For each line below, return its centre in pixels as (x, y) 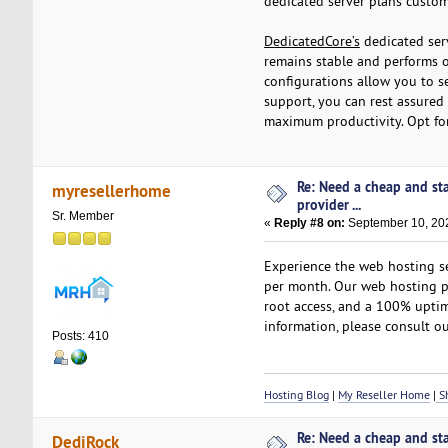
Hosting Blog (296, 395)
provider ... (329, 205)
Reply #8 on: (309, 223)
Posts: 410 (80, 335)
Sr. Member (82, 215)
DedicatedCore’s (311, 40)
